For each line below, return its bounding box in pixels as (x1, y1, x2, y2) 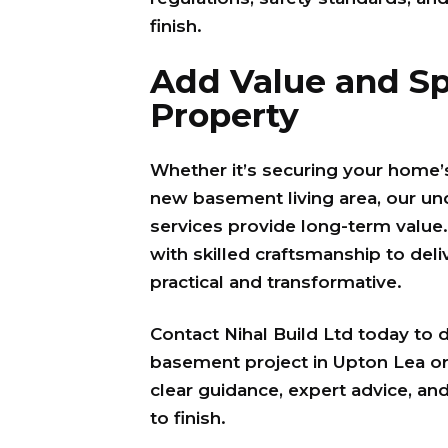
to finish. (149, 408, 226, 428)
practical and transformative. (149, 272, 402, 292)
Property (149, 95, 299, 135)
